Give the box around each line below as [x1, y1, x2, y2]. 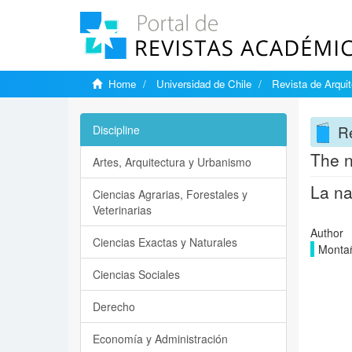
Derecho [93, 299, 135, 314]
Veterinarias [93, 202, 152, 218]
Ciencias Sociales [93, 266, 180, 282]
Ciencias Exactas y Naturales [93, 234, 237, 250]
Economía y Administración [93, 331, 228, 346]
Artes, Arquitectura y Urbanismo [93, 154, 251, 170]
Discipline [93, 122, 140, 137]
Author [310, 225, 343, 240]
